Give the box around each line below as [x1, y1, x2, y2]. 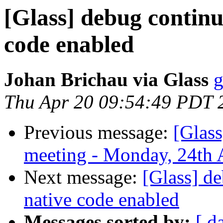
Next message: [24, 166, 142, 188]
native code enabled [24, 189, 179, 211]
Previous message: [24, 121, 173, 143]
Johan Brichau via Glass [4, 69, 209, 91]
